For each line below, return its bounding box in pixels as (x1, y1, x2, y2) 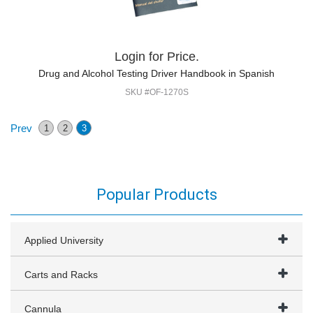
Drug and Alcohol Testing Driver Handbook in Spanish (38, 68, 275, 79)
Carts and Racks (24, 269, 98, 280)
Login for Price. (114, 50, 199, 64)
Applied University (24, 235, 103, 246)
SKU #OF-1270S (124, 87, 189, 97)
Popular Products (96, 186, 217, 203)
